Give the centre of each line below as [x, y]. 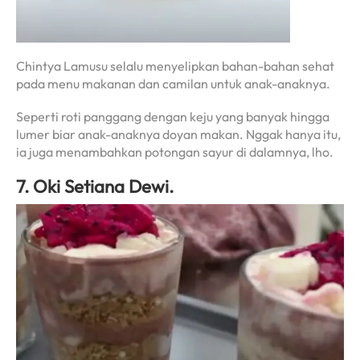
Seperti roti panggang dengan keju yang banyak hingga [173, 117]
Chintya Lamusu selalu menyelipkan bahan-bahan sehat [175, 66]
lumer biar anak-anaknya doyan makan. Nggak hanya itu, [178, 135]
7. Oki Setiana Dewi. [95, 186]
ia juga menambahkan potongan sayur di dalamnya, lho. [175, 152]
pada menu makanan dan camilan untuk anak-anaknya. [173, 84]
